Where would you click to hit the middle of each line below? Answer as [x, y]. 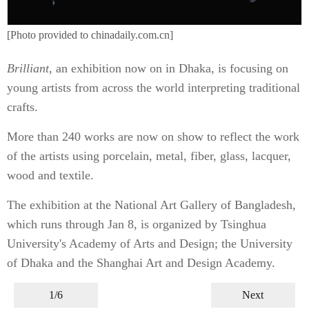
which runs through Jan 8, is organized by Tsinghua [137, 224]
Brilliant [28, 68]
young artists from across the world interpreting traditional [153, 88]
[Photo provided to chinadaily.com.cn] [90, 35]
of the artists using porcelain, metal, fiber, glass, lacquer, [149, 156]
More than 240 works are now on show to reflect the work [153, 137]
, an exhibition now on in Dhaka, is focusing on [169, 68]
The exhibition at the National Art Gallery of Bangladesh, [151, 205]
